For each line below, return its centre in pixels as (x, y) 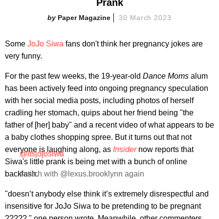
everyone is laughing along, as (59, 149)
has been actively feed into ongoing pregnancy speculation (107, 88)
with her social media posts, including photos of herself (99, 100)
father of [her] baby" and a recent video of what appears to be (109, 125)
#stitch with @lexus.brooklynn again (82, 174)
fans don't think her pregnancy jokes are (133, 44)
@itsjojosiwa (42, 153)
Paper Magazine (84, 17)
